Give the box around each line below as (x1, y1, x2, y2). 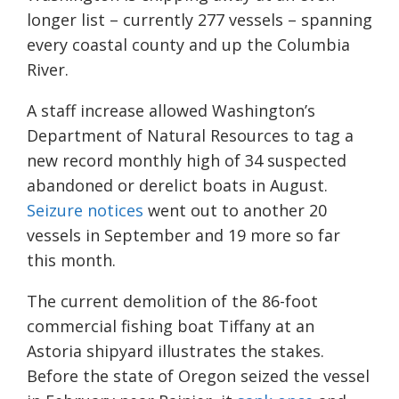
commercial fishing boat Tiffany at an (27, 315, 314, 338)
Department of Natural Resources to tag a (27, 125, 354, 147)
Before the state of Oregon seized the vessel (27, 365, 370, 387)
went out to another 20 (143, 199, 327, 222)
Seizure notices (27, 199, 143, 222)
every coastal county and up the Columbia (27, 34, 350, 56)
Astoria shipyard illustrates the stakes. (27, 340, 324, 362)
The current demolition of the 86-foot (27, 290, 318, 313)
